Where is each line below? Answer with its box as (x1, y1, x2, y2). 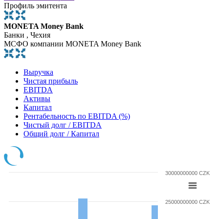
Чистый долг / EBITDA (23, 120, 102, 129)
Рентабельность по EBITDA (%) (23, 111, 130, 120)
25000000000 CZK (165, 198, 210, 205)
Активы (23, 94, 50, 103)
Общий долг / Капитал (23, 129, 99, 138)
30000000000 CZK (165, 170, 210, 176)
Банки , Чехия (4, 30, 50, 39)
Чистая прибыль (23, 76, 78, 85)
